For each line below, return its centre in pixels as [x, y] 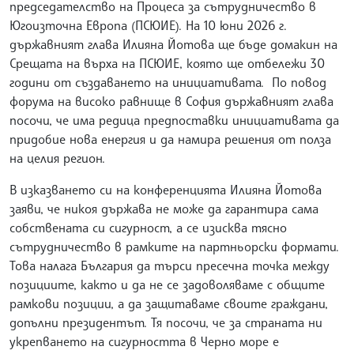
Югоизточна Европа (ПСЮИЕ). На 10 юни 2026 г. [148, 25]
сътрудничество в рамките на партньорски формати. [174, 246]
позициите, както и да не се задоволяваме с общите [167, 284]
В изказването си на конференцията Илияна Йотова [166, 189]
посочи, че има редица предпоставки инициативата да [174, 120]
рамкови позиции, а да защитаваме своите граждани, [169, 303]
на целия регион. [57, 158]
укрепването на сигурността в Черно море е [144, 341]
